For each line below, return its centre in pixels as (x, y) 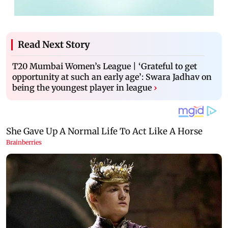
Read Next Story (54, 44)
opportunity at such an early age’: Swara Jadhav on (112, 77)
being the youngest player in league (82, 87)
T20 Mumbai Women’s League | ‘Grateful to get (105, 66)
